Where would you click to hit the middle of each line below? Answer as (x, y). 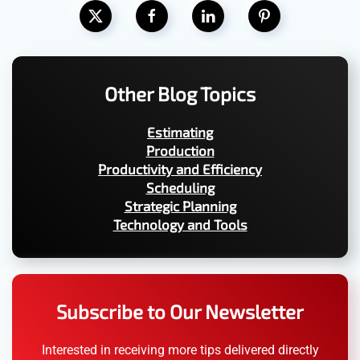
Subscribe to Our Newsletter (180, 312)
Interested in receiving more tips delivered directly (180, 350)
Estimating (180, 132)
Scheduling (180, 188)
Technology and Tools (180, 225)
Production (180, 151)
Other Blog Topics (180, 94)
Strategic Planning (180, 206)
